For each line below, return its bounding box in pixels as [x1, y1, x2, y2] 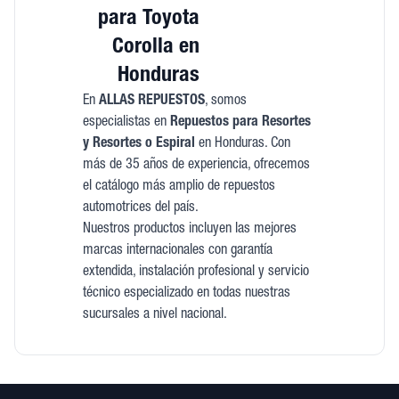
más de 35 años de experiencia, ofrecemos [82, 159, 310, 173]
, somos [204, 94, 247, 109]
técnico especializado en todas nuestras [82, 287, 290, 301]
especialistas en [82, 116, 170, 130]
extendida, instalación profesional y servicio [82, 265, 309, 280]
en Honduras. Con [194, 137, 290, 151]
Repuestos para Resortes [169, 116, 311, 130]
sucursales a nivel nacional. [82, 308, 227, 322]
